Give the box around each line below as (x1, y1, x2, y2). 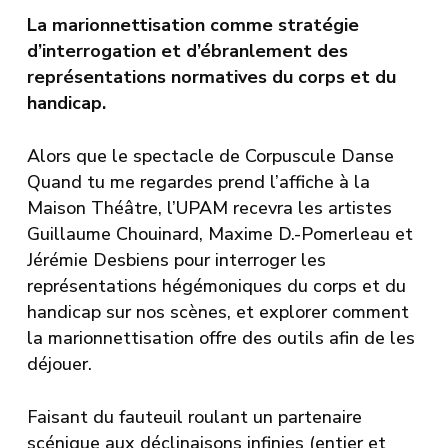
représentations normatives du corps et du (26, 64, 396, 89)
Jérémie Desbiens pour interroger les (26, 247, 326, 272)
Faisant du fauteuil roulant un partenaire (26, 404, 362, 429)
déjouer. (26, 351, 92, 376)
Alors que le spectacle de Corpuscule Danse (26, 143, 394, 168)
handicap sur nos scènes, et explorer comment (26, 299, 409, 324)
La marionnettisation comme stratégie (26, 12, 359, 37)
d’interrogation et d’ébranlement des (26, 38, 348, 63)
